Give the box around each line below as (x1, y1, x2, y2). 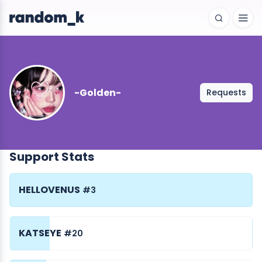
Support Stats (9, 149, 94, 165)
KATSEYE (19, 226, 61, 240)
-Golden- (74, 86, 121, 99)
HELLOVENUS (19, 183, 80, 196)
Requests (206, 87, 246, 98)
